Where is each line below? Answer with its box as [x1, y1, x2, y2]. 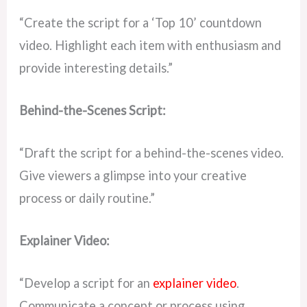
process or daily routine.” [19, 190, 156, 206]
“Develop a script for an [19, 275, 153, 291]
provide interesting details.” [19, 60, 173, 75]
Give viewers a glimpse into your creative [19, 167, 247, 183]
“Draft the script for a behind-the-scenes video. [19, 145, 284, 160]
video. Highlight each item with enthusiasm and [19, 37, 282, 53]
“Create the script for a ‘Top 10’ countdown [19, 14, 262, 30]
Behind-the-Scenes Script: [19, 102, 167, 118]
